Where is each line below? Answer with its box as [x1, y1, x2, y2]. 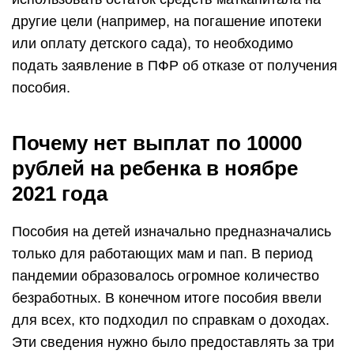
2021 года [12, 182, 107, 205]
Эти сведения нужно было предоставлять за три [12, 334, 334, 350]
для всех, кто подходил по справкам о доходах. [12, 312, 330, 328]
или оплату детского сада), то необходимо [12, 36, 293, 51]
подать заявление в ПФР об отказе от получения [12, 58, 337, 73]
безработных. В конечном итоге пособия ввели [12, 290, 322, 306]
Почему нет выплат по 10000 [12, 131, 302, 155]
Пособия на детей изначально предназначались [12, 224, 331, 239]
